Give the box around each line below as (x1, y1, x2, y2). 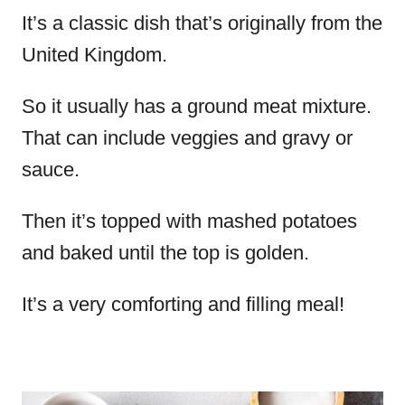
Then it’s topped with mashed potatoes (22, 210, 357, 232)
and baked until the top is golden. (22, 241, 309, 264)
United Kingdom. (22, 43, 173, 66)
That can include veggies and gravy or (22, 127, 353, 149)
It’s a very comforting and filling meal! (22, 293, 344, 316)
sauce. (22, 158, 80, 181)
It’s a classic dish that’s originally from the (22, 12, 382, 34)
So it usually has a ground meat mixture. (22, 95, 372, 118)
